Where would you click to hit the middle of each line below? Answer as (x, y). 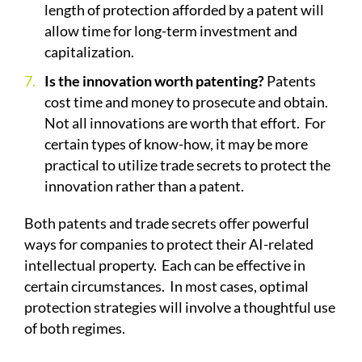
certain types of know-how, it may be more (176, 144)
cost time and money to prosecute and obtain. (186, 102)
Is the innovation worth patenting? (154, 81)
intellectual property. (90, 265)
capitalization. (90, 52)
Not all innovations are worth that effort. (172, 123)
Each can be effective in (234, 265)
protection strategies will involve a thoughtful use (180, 307)
